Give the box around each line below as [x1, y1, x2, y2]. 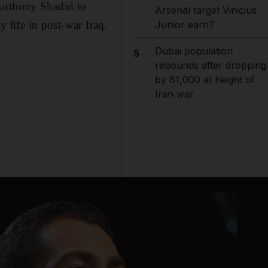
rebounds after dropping [154, 59, 266, 71]
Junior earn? [154, 19, 214, 31]
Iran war [154, 88, 194, 100]
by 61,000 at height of [154, 74, 255, 86]
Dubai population [154, 45, 233, 57]
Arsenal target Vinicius [154, 4, 257, 16]
